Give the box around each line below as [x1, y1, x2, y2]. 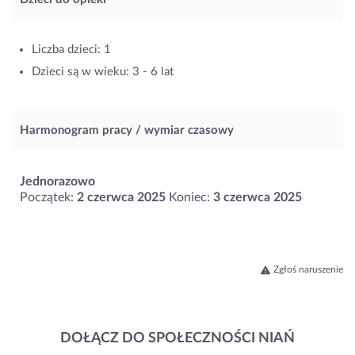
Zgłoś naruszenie [273, 265, 343, 275]
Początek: [20, 191, 77, 204]
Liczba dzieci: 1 [32, 44, 111, 56]
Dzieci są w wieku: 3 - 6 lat [32, 66, 174, 78]
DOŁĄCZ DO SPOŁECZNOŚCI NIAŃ [60, 331, 295, 346]
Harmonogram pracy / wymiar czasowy [20, 124, 234, 137]
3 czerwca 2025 [213, 191, 302, 204]
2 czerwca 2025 [77, 191, 166, 204]
